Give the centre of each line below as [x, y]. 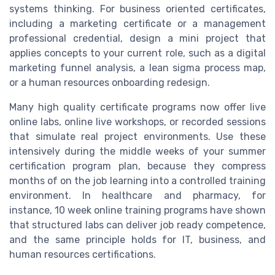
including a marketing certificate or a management [137, 24]
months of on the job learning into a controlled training [137, 181]
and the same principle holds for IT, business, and [137, 240]
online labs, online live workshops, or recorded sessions [137, 122]
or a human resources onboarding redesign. [110, 83]
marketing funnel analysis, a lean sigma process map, [137, 68]
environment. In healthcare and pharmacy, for [137, 196]
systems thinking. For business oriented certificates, [137, 9]
